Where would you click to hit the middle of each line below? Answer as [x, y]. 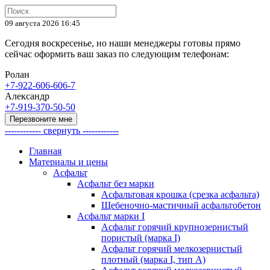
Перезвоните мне [41, 119]
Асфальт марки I [111, 216]
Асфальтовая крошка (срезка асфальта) [180, 194]
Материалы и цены [68, 162]
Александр [27, 96]
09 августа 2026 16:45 [42, 23]
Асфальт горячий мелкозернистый [172, 249]
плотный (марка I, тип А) [153, 259]
